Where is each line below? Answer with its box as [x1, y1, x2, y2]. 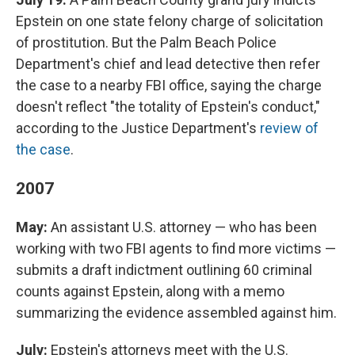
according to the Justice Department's [16, 120, 260, 137]
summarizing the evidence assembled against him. [16, 304, 337, 322]
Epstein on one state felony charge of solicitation [16, 13, 323, 30]
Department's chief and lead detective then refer [16, 55, 320, 73]
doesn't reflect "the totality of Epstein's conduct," [16, 98, 320, 116]
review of [260, 120, 319, 137]
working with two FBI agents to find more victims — [16, 240, 336, 258]
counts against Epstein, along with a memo [16, 283, 284, 300]
